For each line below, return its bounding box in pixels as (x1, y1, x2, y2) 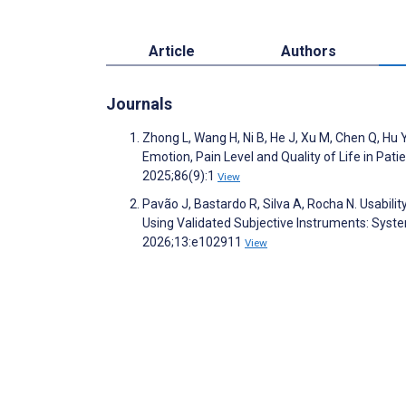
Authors (280, 43, 336, 61)
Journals (106, 94, 172, 114)
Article (149, 43, 196, 61)
